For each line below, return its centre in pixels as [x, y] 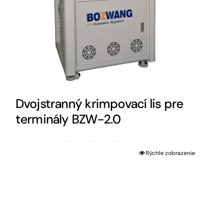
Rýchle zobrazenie [170, 153]
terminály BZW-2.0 [68, 119]
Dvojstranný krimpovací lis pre [99, 104]
